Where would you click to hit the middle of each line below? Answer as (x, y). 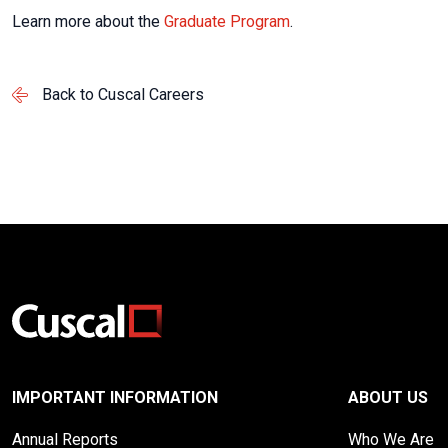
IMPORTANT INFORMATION (115, 398)
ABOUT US (388, 398)
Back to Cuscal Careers (123, 94)
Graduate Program (227, 21)
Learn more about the (88, 21)
